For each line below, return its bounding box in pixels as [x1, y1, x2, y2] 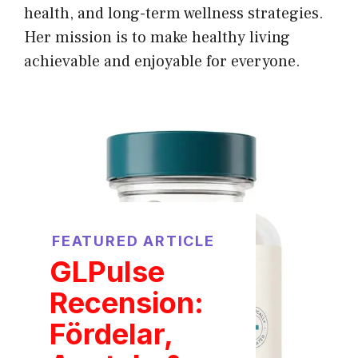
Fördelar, [50, 316, 173, 352]
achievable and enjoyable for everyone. [24, 50, 300, 72]
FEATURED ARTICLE [52, 232, 215, 249]
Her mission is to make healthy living [24, 26, 290, 48]
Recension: [50, 284, 204, 320]
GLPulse [50, 253, 165, 289]
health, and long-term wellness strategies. [24, 2, 324, 24]
